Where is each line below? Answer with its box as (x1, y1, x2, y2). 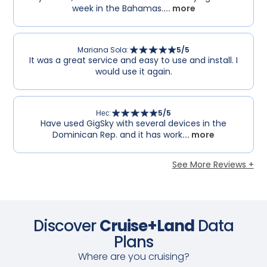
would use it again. (95, 66, 172, 77)
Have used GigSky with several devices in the (41, 117, 226, 129)
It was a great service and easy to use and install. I (29, 54, 238, 66)
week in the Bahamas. (72, 2, 163, 14)
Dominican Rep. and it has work (52, 129, 182, 141)
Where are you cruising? (77, 250, 190, 263)
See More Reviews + (172, 159, 254, 170)
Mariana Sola (77, 45, 128, 55)
